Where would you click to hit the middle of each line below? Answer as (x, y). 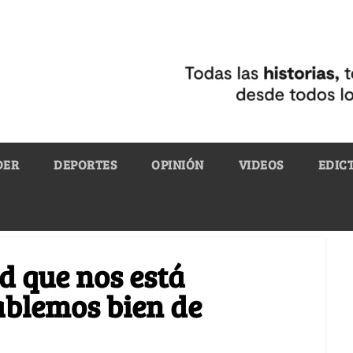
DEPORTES (85, 164)
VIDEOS (261, 164)
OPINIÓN (178, 164)
